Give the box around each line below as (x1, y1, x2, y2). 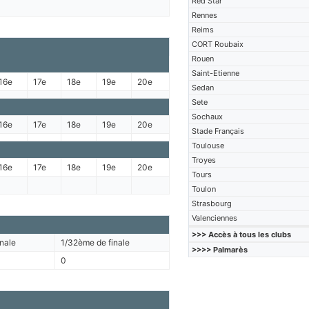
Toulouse (192, 141, 225, 150)
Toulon (192, 184, 217, 194)
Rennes (192, 10, 218, 20)
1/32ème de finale (60, 237, 130, 248)
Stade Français (192, 126, 245, 136)
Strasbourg (192, 199, 232, 208)
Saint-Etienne (192, 68, 240, 78)
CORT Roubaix (192, 39, 244, 49)
